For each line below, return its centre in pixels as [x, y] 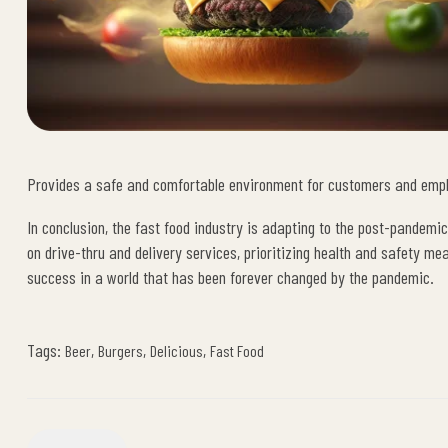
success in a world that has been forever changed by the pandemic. [230, 277]
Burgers [120, 351]
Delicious [176, 351]
